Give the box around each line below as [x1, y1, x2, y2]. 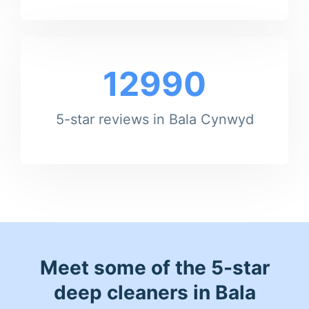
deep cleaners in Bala [53, 280, 256, 304]
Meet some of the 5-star [39, 255, 270, 279]
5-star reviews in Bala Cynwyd [55, 110, 254, 128]
